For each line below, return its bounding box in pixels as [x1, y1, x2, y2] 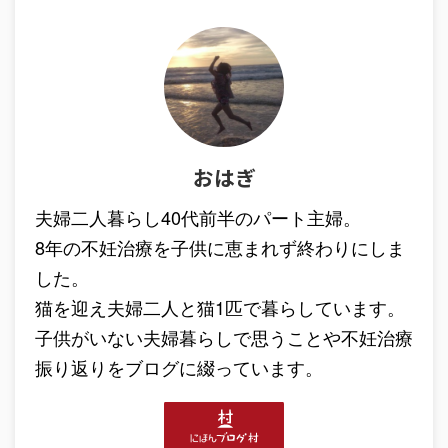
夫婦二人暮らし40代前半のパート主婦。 [35, 203, 361, 230]
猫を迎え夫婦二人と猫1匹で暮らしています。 [35, 293, 405, 320]
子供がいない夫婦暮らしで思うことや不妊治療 [35, 323, 413, 350]
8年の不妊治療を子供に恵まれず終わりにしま [35, 233, 405, 260]
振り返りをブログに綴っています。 [35, 353, 323, 380]
